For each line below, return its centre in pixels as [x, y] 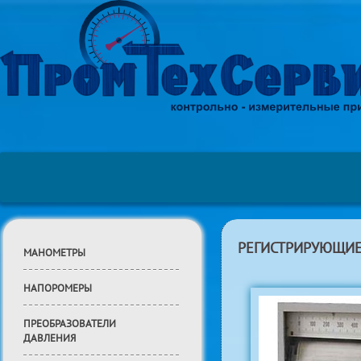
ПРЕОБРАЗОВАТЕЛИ [70, 324]
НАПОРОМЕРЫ [58, 288]
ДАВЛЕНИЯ [50, 338]
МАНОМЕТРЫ [54, 253]
